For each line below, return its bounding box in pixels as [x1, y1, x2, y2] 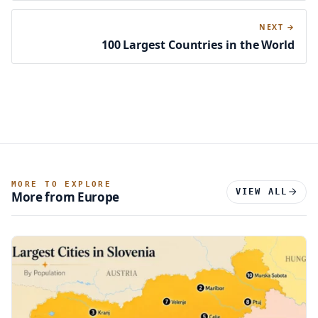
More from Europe [11, 188, 120, 205]
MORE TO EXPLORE [11, 179, 112, 189]
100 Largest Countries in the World [101, 36, 295, 53]
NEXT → [259, 21, 295, 32]
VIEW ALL [235, 186, 287, 197]
